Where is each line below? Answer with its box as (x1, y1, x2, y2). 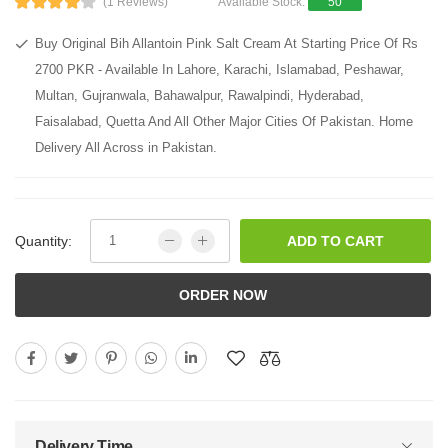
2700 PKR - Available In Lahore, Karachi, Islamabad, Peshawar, (35, 61, 404, 77)
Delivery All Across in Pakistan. (35, 139, 217, 155)
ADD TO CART (287, 232, 384, 249)
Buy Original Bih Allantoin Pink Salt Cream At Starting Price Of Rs (35, 35, 418, 51)
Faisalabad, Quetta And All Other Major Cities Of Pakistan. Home (35, 113, 413, 129)
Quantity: (15, 232, 72, 249)
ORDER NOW (179, 286, 267, 303)
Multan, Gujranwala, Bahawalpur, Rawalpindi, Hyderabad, (35, 87, 364, 103)
